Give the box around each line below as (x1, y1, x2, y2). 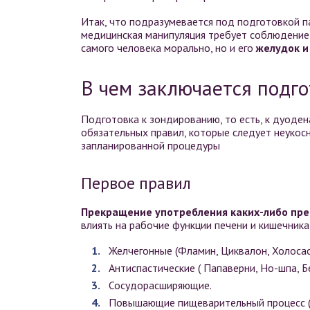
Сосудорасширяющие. (109, 278, 212, 293)
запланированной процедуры (81, 138, 220, 153)
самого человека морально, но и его (81, 41, 256, 55)
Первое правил (81, 172, 191, 194)
